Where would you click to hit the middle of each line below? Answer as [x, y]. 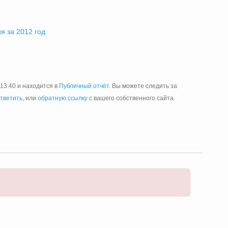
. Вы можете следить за [143, 86]
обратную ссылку [63, 98]
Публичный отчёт [84, 86]
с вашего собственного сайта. [131, 98]
